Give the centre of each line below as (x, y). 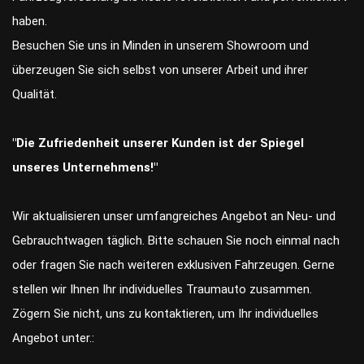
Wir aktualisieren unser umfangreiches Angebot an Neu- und (174, 217)
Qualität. (35, 95)
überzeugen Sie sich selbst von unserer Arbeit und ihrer (160, 70)
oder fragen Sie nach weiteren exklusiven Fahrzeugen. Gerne (173, 265)
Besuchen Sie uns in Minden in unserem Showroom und (160, 46)
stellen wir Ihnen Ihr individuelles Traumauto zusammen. (162, 290)
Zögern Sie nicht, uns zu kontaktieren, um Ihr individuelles (165, 314)
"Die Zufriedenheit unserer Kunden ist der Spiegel (158, 143)
